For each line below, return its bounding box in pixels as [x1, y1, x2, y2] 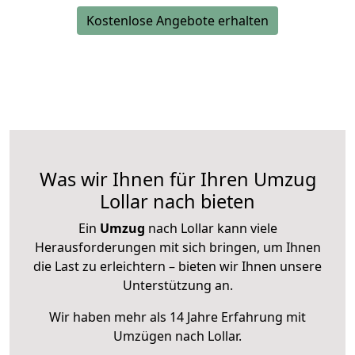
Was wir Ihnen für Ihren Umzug [39, 166, 316, 193]
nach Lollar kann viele [144, 219, 277, 238]
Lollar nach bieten [100, 189, 255, 215]
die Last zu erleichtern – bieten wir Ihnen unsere [33, 258, 322, 276]
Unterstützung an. [122, 277, 233, 295]
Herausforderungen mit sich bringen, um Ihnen [34, 239, 321, 257]
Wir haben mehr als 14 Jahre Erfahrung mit [49, 308, 306, 326]
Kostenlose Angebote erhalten [86, 12, 269, 30]
